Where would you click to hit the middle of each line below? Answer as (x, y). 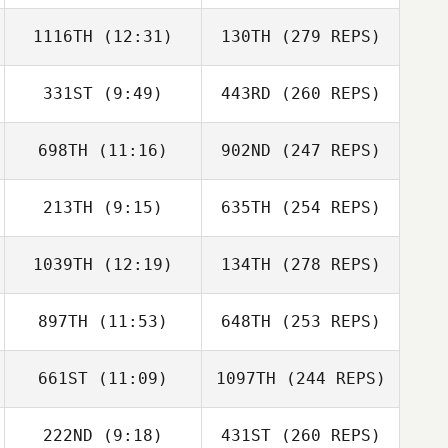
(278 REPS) (325, 264)
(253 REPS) (325, 321)
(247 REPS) (325, 150)
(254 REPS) (325, 207)
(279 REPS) (325, 36)
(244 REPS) (330, 378)
